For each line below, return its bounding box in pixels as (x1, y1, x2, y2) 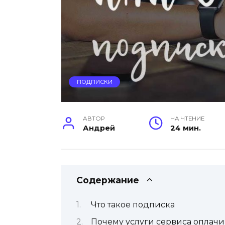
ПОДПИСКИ (76, 78, 113, 86)
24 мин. (170, 123, 201, 133)
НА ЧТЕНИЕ (170, 115, 205, 122)
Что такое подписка (91, 200, 175, 210)
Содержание (76, 174, 139, 185)
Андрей (83, 123, 116, 133)
